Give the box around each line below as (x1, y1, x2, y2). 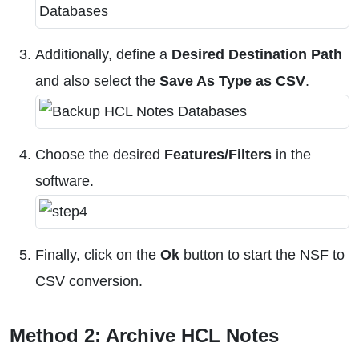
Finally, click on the (35, 247, 160, 263)
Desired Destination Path (171, 46, 342, 63)
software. (35, 173, 94, 189)
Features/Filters (164, 147, 272, 163)
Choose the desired (35, 147, 164, 163)
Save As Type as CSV (159, 73, 305, 89)
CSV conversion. (35, 273, 143, 289)
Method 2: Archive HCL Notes (10, 325, 279, 346)
